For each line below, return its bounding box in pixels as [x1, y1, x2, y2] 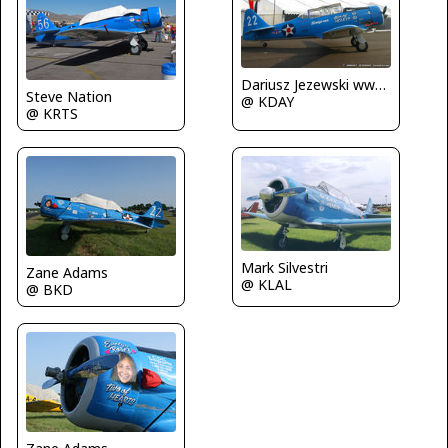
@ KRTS [26, 104, 78, 124]
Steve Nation [26, 87, 112, 107]
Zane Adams [26, 263, 108, 283]
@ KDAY [241, 91, 294, 111]
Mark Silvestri [241, 258, 328, 278]
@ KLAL [241, 275, 292, 295]
